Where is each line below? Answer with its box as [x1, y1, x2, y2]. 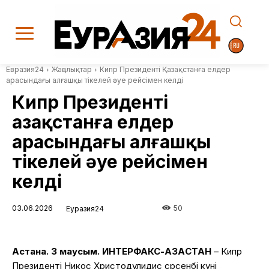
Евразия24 [6, 65, 44, 74]
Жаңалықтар [52, 65, 92, 74]
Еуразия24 [66, 204, 104, 214]
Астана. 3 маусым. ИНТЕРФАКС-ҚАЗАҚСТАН [12, 245, 211, 257]
